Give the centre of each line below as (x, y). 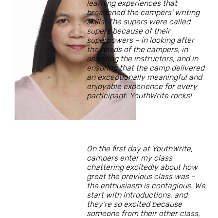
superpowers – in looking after (140, 40)
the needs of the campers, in (137, 50)
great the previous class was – (141, 177)
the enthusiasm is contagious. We (146, 186)
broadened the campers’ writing (143, 13)
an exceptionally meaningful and (144, 77)
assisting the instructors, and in (142, 59)
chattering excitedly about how (142, 167)
